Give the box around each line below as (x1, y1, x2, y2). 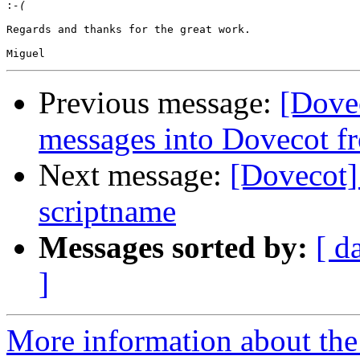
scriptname (39, 194, 176, 229)
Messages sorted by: (39, 230, 308, 265)
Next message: (39, 157, 230, 193)
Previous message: (39, 85, 280, 121)
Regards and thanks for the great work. (6, 23, 251, 36)
